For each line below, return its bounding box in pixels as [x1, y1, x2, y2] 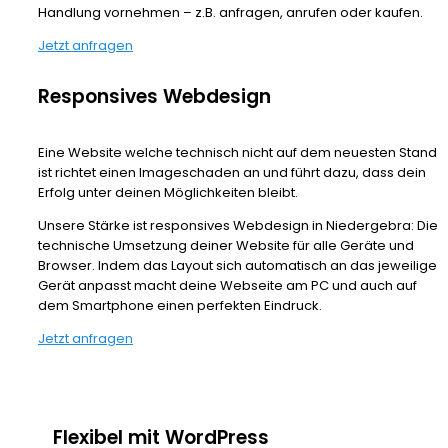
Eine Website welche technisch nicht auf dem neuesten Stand [38, 143, 437, 163]
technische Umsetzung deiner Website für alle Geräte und [38, 236, 414, 256]
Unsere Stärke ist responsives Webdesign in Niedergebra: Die [38, 216, 438, 236]
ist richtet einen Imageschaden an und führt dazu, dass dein [38, 163, 426, 183]
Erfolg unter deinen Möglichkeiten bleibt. [38, 183, 298, 203]
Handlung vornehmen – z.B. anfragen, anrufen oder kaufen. [38, 3, 423, 23]
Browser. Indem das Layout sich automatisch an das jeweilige [38, 256, 437, 276]
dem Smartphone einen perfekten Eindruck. [38, 296, 322, 316]
